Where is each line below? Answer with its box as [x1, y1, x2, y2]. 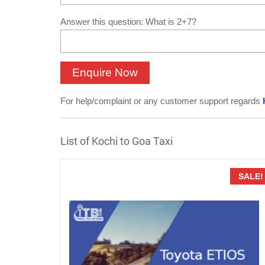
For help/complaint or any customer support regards [60, 96, 263, 106]
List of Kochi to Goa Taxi [60, 134, 173, 147]
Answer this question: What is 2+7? [60, 17, 196, 27]
